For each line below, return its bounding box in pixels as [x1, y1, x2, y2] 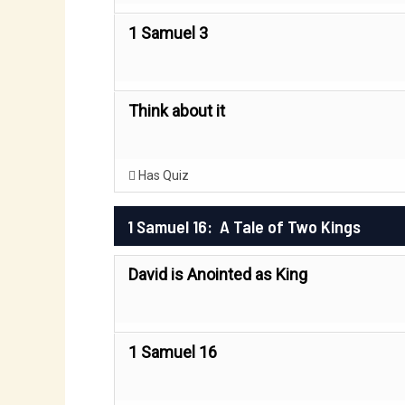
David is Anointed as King [128, 265, 307, 284]
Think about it [128, 101, 225, 120]
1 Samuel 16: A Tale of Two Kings [127, 215, 361, 237]
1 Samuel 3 [128, 24, 208, 42]
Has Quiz [136, 168, 189, 183]
